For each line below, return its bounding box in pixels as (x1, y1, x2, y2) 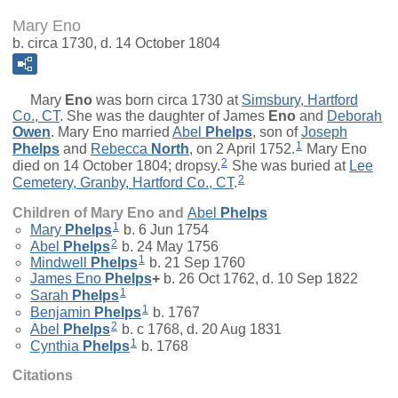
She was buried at (228, 157, 349, 173)
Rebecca (91, 141, 147, 157)
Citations (12, 368, 73, 384)
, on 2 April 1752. (189, 141, 295, 157)
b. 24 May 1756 (118, 238, 219, 254)
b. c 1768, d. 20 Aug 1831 (118, 321, 282, 337)
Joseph (301, 124, 347, 140)
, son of (252, 124, 301, 140)
